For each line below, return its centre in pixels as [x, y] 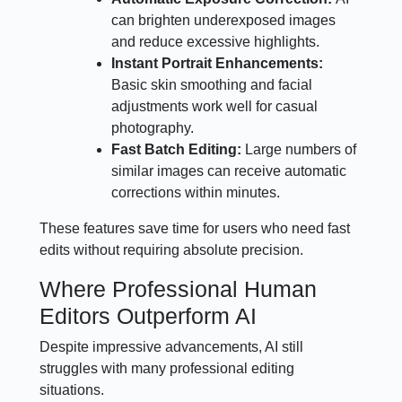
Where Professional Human [179, 288]
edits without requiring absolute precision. [172, 249]
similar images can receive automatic [229, 170]
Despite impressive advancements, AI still [172, 346]
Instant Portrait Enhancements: [218, 63]
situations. [72, 389]
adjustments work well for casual [215, 106]
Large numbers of [301, 149]
